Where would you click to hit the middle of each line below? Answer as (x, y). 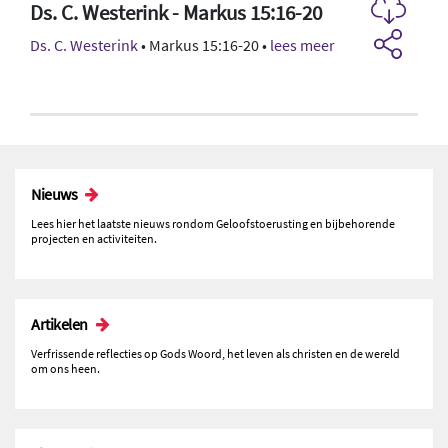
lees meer (302, 44)
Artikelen (59, 323)
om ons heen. (65, 368)
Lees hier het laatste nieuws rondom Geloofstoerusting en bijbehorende (213, 223)
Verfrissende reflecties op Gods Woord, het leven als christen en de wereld (215, 353)
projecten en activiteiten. (94, 238)
